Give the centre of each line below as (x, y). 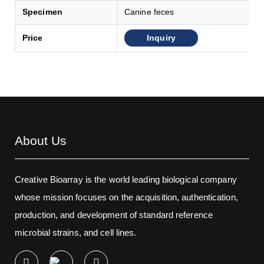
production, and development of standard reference (114, 214)
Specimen (42, 12)
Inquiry (161, 38)
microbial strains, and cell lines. (76, 232)
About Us (41, 140)
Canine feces (149, 12)
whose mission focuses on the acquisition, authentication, (126, 197)
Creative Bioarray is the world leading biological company (126, 179)
